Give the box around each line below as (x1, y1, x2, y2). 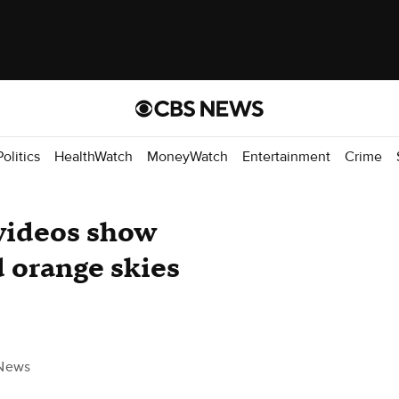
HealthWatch (54, 147, 133, 166)
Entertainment (242, 147, 330, 166)
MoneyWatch (147, 147, 228, 166)
